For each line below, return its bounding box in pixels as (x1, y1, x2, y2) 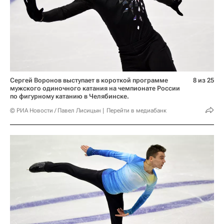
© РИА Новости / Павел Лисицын (10, 106, 101, 114)
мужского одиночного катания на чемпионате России (10, 84, 180, 92)
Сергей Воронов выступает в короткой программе (10, 76, 168, 84)
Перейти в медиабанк (106, 106, 166, 114)
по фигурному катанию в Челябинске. (10, 92, 129, 100)
